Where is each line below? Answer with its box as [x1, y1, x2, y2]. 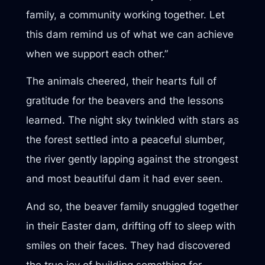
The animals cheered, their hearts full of [25, 75, 216, 88]
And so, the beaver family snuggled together [25, 200, 238, 212]
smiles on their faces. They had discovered [25, 239, 231, 251]
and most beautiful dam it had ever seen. [25, 173, 223, 185]
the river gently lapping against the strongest [25, 153, 238, 166]
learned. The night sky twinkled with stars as [25, 114, 239, 127]
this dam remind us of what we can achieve [25, 28, 234, 40]
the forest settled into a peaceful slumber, [25, 134, 225, 146]
